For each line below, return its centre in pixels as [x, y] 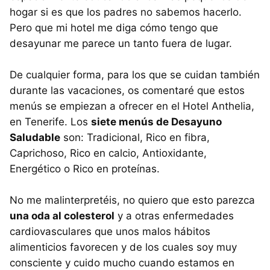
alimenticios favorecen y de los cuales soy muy [123, 247]
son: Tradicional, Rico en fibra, [135, 138]
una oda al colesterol [62, 216]
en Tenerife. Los [50, 122]
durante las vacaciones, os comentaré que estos [127, 91]
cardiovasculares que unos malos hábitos [110, 232]
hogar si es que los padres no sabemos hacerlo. [126, 12]
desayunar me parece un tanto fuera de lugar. [121, 44]
